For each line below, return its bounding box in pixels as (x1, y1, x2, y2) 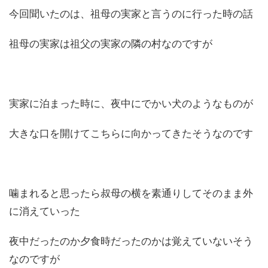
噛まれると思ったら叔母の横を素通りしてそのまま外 (9, 187, 253, 199)
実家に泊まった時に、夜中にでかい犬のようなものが (9, 98, 253, 109)
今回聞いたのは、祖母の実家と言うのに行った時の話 (9, 8, 253, 20)
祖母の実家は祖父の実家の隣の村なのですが (9, 38, 212, 50)
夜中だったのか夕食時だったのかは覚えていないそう (9, 235, 253, 247)
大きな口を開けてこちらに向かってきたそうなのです (9, 127, 253, 139)
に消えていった (9, 205, 80, 217)
